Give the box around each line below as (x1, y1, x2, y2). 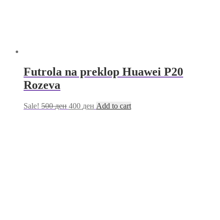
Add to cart (96, 102, 131, 110)
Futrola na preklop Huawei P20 (24, 65, 183, 79)
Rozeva (24, 79, 60, 92)
